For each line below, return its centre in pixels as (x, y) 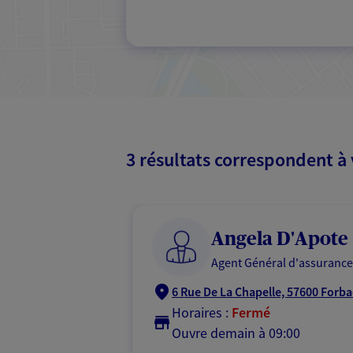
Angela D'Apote (280, 240)
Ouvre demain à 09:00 (236, 333)
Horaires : (200, 312)
